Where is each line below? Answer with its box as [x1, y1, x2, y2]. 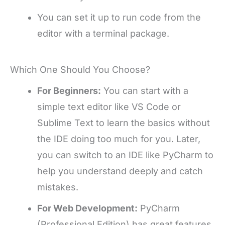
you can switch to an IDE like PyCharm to [37, 149, 213, 160]
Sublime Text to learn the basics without [37, 117, 210, 128]
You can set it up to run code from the [37, 12, 201, 23]
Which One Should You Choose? [10, 64, 150, 75]
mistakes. [37, 181, 78, 192]
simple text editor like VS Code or [37, 101, 181, 112]
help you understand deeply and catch [37, 165, 203, 176]
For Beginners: [37, 85, 101, 96]
